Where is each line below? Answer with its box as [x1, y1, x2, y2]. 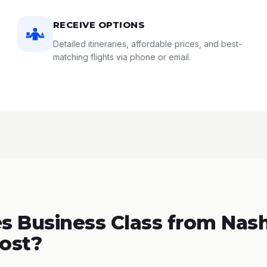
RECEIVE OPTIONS [52, 19, 145, 30]
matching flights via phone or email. [52, 52, 191, 62]
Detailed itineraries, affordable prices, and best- [52, 39, 242, 49]
